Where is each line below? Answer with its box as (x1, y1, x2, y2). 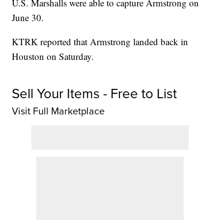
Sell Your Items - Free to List (12, 83, 177, 104)
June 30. (12, 11, 44, 24)
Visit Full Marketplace (12, 104, 105, 119)
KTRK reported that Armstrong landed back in (12, 35, 189, 48)
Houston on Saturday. (12, 50, 94, 63)
